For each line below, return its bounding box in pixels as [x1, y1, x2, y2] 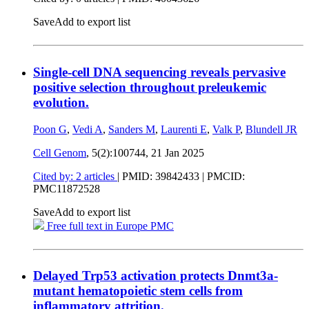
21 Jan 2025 [151, 146, 204, 159]
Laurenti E [161, 123, 207, 135]
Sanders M [108, 123, 155, 135]
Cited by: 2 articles [33, 170, 117, 182]
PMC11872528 [33, 182, 100, 195]
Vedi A [72, 123, 103, 135]
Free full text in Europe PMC [44, 219, 174, 232]
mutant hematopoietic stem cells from [33, 283, 243, 299]
